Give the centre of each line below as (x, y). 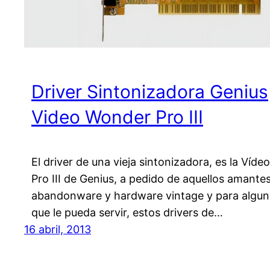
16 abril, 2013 (58, 229)
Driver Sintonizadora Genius (150, 92)
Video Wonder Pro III (117, 117)
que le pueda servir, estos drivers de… (127, 212)
